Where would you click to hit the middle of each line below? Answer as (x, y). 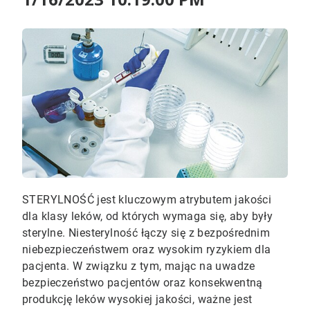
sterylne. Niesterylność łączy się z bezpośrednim (146, 233)
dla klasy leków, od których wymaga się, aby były (148, 217)
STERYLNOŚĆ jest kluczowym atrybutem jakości (147, 200)
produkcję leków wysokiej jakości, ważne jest (137, 300)
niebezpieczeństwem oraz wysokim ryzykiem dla (147, 250)
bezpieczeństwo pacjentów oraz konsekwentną (143, 283)
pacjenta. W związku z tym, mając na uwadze (139, 266)
